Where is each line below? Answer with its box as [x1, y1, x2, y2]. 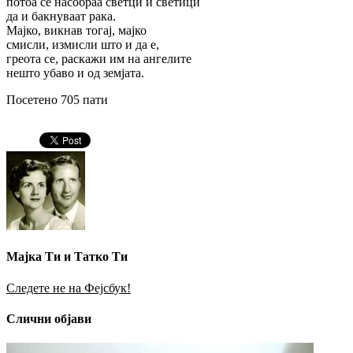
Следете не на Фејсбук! [6, 281, 131, 295]
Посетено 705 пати [6, 92, 108, 106]
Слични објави [6, 311, 91, 325]
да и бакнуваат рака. [6, 9, 116, 23]
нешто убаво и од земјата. [6, 65, 144, 80]
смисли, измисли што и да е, [6, 37, 159, 51]
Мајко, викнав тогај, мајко [6, 23, 147, 37]
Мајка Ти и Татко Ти [6, 250, 128, 264]
